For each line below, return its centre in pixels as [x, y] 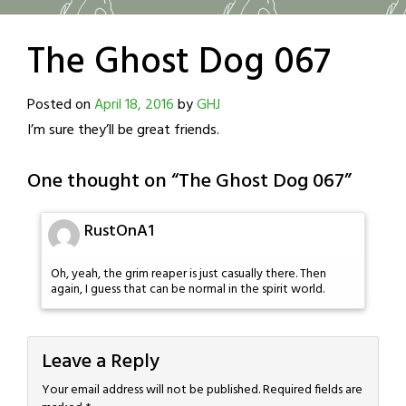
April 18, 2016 [134, 105]
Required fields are [313, 390]
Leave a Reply [101, 362]
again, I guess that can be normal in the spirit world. [188, 289]
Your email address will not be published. [151, 390]
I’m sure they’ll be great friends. [123, 130]
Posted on [61, 105]
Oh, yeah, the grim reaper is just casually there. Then [188, 274]
